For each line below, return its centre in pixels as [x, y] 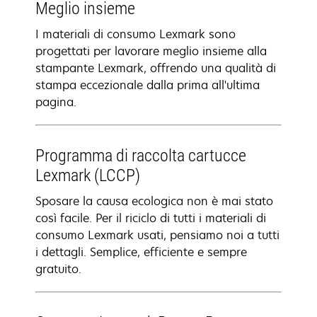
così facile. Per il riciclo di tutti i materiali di [151, 218]
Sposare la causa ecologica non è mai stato [154, 201]
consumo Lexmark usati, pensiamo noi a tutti [157, 235]
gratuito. [58, 269]
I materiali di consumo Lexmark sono [136, 34]
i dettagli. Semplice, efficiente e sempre [141, 252]
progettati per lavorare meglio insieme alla [151, 51]
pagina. [56, 102]
